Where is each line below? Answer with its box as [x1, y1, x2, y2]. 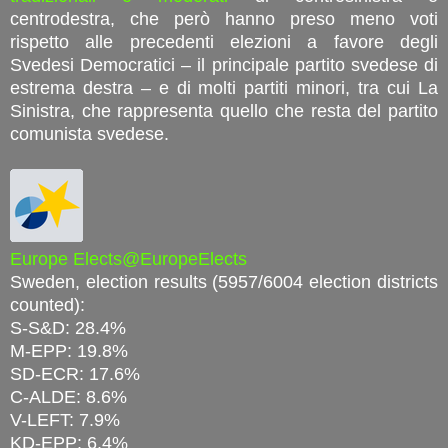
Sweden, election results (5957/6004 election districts [10, 271, 438, 292]
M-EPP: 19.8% [10, 340, 128, 361]
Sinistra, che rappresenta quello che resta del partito [10, 100, 438, 121]
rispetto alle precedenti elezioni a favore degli [10, 31, 438, 52]
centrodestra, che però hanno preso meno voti [10, 8, 438, 29]
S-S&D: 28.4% [10, 317, 131, 338]
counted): [10, 294, 85, 315]
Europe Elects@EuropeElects [10, 248, 247, 269]
